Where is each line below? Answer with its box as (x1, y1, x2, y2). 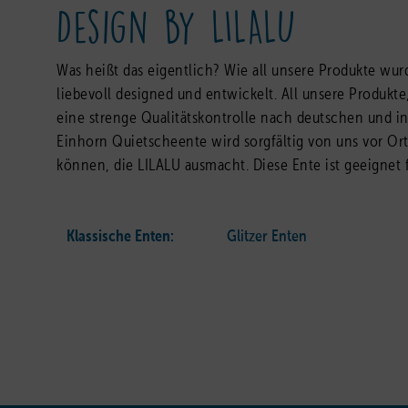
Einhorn (56, 134, 112, 150)
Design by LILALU (56, 3, 296, 45)
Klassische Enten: (66, 229, 174, 245)
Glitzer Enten (227, 229, 307, 245)
